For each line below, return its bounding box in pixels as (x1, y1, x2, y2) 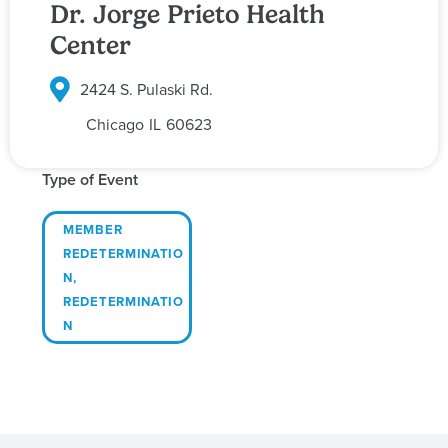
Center (50, 30, 131, 61)
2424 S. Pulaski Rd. (80, 78, 213, 101)
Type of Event (42, 167, 138, 191)
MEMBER (63, 219, 123, 239)
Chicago (85, 112, 144, 135)
